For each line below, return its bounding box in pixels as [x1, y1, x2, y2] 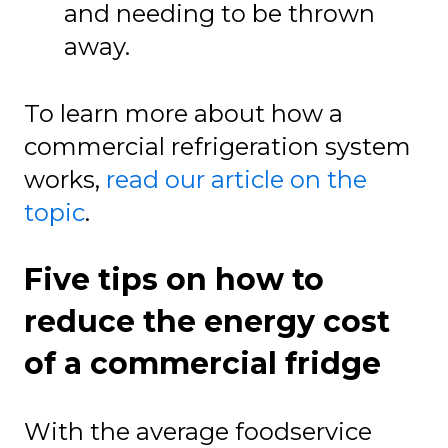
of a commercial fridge [24, 344, 381, 382]
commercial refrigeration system [24, 131, 411, 161]
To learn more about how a [24, 98, 343, 128]
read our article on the [106, 164, 367, 194]
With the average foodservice [24, 416, 372, 446]
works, [24, 164, 106, 194]
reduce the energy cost [24, 302, 390, 340]
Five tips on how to [24, 260, 324, 298]
